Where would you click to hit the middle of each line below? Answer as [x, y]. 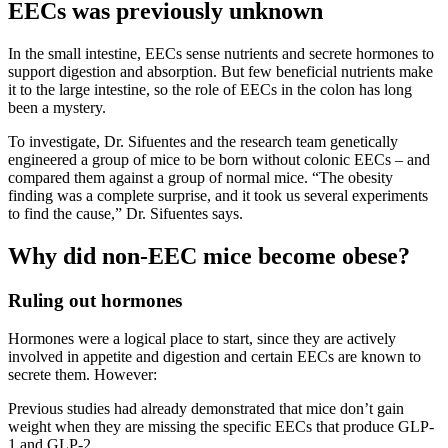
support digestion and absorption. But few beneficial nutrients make [220, 71]
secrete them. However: [82, 375]
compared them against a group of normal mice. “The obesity [200, 177]
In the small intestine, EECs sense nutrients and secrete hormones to [221, 53]
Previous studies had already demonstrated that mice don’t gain [206, 409]
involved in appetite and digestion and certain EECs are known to [214, 357]
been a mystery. [57, 107]
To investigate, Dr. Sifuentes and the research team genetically [203, 141]
